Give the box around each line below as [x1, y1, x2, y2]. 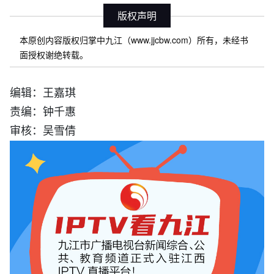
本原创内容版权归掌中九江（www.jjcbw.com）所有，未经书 [20, 34, 248, 46]
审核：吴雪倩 [10, 122, 76, 138]
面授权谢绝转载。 [20, 48, 88, 61]
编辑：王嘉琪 [10, 84, 76, 100]
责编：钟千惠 [10, 103, 76, 119]
